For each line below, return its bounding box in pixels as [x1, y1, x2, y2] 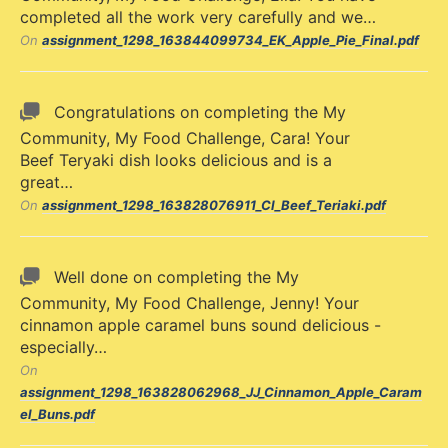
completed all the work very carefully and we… [20, 7, 376, 27]
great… [20, 172, 73, 192]
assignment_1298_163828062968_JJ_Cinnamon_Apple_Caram [20, 384, 422, 400]
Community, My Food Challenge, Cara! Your [20, 128, 350, 148]
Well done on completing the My [54, 267, 299, 287]
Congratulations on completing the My [54, 102, 346, 122]
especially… [20, 337, 107, 357]
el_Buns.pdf [20, 406, 95, 422]
